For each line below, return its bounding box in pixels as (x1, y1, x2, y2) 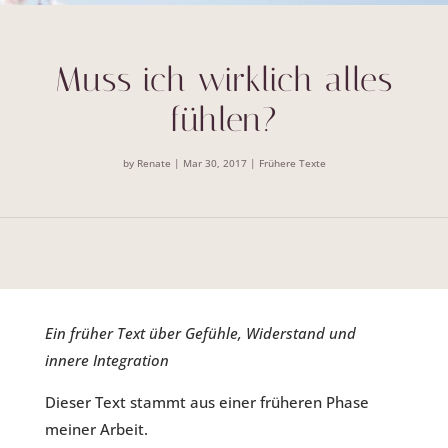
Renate (136, 156, 171, 171)
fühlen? (170, 99, 278, 141)
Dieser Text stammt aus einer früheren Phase (44, 392, 369, 413)
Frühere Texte (258, 156, 326, 171)
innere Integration (44, 350, 169, 371)
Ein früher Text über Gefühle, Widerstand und (44, 323, 356, 344)
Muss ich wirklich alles (55, 59, 393, 101)
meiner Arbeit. (44, 419, 148, 440)
